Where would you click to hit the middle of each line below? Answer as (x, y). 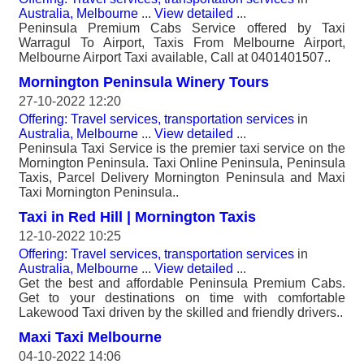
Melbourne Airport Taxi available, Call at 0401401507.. (175, 57)
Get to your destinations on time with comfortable (182, 297)
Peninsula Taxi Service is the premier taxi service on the (182, 148)
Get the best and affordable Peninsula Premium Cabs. (182, 283)
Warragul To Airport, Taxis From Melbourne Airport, (182, 42)
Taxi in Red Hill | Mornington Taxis (137, 217)
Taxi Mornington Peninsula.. (99, 192)
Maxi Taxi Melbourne (90, 337)
